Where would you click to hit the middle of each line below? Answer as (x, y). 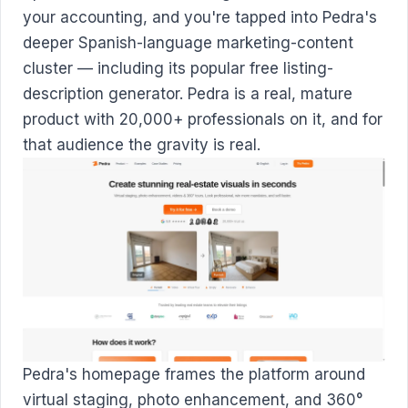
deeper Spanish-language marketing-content (188, 43)
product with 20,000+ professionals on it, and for (203, 119)
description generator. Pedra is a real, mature (188, 94)
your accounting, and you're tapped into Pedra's (200, 17)
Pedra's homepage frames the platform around (194, 374)
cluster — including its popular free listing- (178, 68)
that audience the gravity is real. (142, 145)
